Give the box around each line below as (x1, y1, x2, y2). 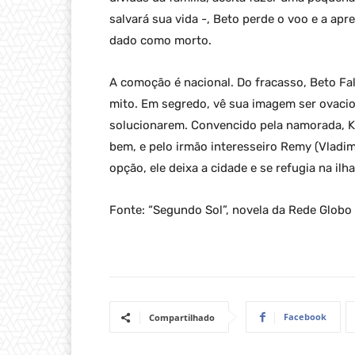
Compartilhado (149, 311, 215, 324)
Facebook (284, 311, 326, 323)
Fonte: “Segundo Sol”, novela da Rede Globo (109, 203, 352, 218)
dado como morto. (109, 33, 212, 48)
